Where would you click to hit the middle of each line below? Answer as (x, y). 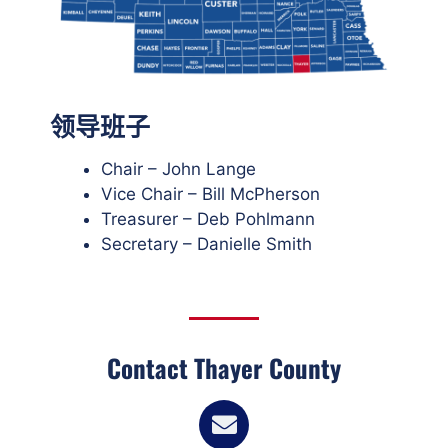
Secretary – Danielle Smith (206, 243)
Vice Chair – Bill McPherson (210, 193)
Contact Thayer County (224, 367)
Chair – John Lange (178, 168)
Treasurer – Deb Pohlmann (208, 218)
